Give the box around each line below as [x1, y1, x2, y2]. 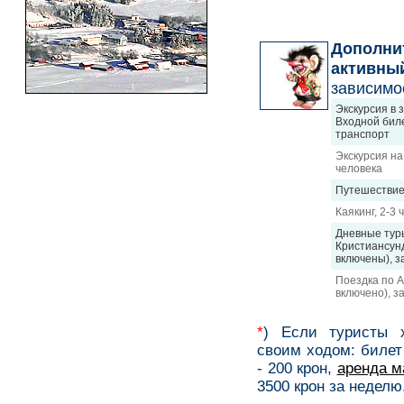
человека [335, 162, 382, 175]
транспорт [335, 128, 390, 141]
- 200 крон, [257, 360, 337, 377]
